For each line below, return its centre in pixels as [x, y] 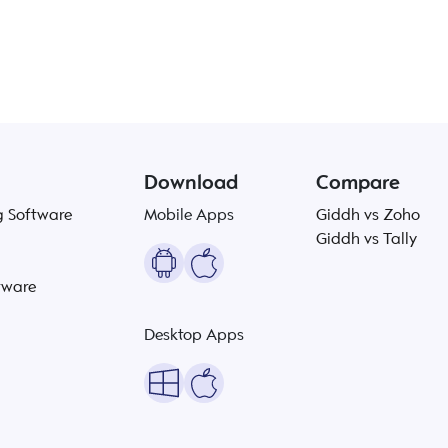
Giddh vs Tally [366, 239]
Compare [358, 182]
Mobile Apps [189, 215]
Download [191, 182]
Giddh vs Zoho [368, 215]
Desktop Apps [194, 335]
